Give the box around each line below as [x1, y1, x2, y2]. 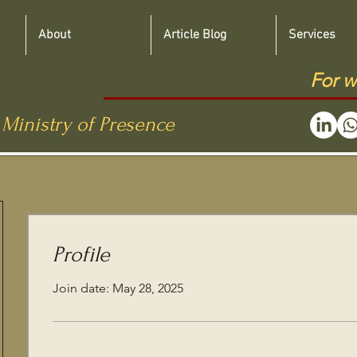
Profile [53, 242, 110, 267]
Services [288, 27, 335, 43]
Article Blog [163, 27, 226, 43]
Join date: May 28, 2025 [53, 280, 183, 296]
